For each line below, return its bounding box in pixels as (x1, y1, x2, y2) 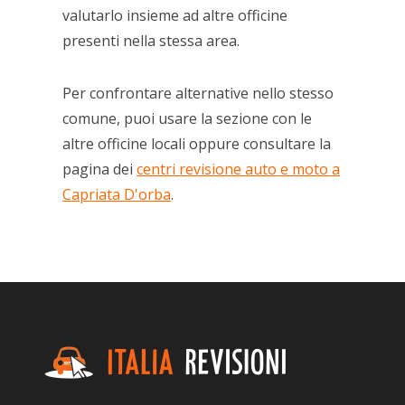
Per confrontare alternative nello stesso (62, 82, 334, 103)
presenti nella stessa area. (62, 30, 240, 51)
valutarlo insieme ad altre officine (62, 5, 288, 25)
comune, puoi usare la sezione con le (62, 108, 313, 128)
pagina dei (62, 158, 137, 179)
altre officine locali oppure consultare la (62, 133, 332, 154)
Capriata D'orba (62, 184, 172, 204)
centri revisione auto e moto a (137, 158, 341, 179)
